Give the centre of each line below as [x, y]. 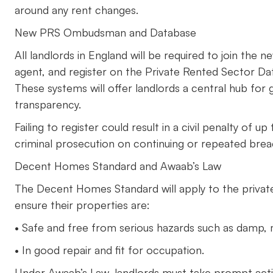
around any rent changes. [76, 10]
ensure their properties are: [82, 205]
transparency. [48, 104]
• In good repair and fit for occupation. [109, 250]
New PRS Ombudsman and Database [105, 32]
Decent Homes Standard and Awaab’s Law [118, 166]
